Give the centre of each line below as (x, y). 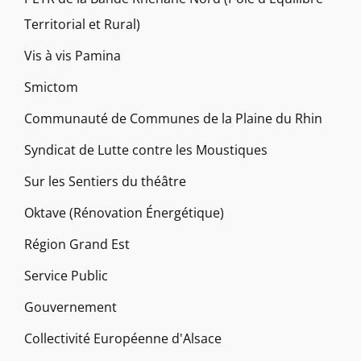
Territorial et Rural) (82, 25)
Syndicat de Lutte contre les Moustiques (146, 150)
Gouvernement (71, 307)
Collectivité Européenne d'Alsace (123, 339)
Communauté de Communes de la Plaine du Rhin (173, 119)
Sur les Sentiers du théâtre (105, 182)
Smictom (51, 87)
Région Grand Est (77, 245)
